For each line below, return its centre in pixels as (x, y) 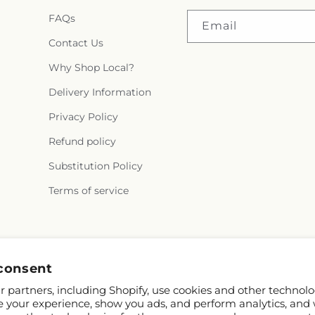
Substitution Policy (95, 166)
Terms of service (88, 191)
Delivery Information (99, 92)
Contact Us (76, 43)
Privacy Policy (83, 117)
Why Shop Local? (91, 67)
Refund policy (82, 141)
